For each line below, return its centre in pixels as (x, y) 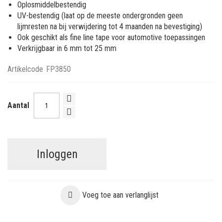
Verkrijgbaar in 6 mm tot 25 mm (67, 48)
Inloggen (57, 154)
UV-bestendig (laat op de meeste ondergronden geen (100, 15)
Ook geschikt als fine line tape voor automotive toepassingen (111, 37)
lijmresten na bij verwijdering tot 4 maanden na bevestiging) (110, 26)
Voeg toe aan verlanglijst (120, 195)
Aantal (18, 106)
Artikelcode (25, 69)
